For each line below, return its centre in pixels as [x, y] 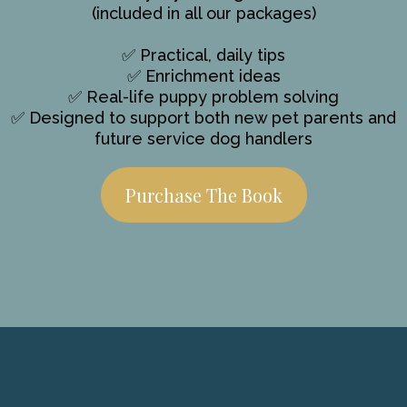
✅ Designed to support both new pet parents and [203, 118]
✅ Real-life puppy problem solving [203, 97]
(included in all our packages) [203, 14]
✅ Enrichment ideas [203, 76]
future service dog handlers [203, 139]
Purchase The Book [203, 195]
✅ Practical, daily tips [203, 55]
